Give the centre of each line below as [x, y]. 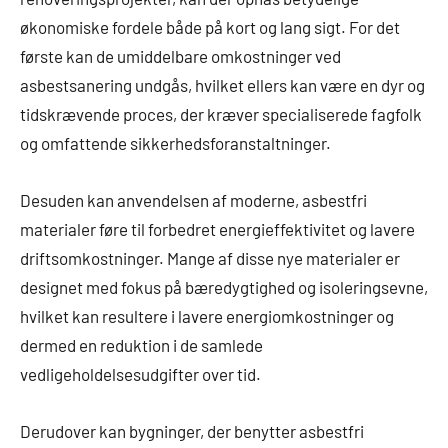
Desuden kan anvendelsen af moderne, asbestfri [193, 200]
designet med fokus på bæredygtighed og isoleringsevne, [224, 287]
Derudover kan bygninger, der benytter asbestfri [192, 431]
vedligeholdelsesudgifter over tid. [140, 374]
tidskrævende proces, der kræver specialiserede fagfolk [221, 114]
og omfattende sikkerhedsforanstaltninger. [175, 143]
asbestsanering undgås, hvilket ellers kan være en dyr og [222, 85]
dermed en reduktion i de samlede [141, 345]
